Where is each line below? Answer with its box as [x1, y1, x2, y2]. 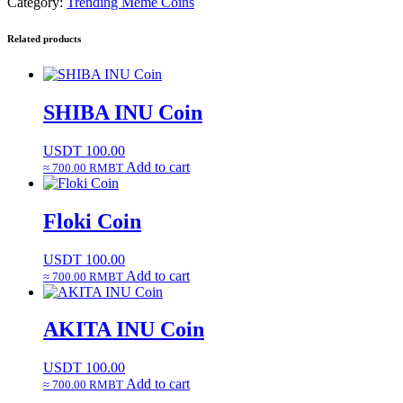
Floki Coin [43, 209, 141, 233]
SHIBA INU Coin [43, 100, 202, 124]
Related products [7, 32, 81, 44]
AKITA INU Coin [43, 318, 204, 342]
